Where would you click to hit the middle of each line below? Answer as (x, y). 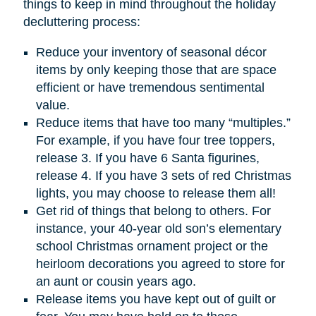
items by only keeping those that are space (156, 70)
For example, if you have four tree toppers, (155, 141)
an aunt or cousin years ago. (116, 282)
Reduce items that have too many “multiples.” (163, 123)
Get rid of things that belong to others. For (153, 211)
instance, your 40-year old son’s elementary (158, 229)
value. (53, 105)
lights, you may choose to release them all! (156, 194)
